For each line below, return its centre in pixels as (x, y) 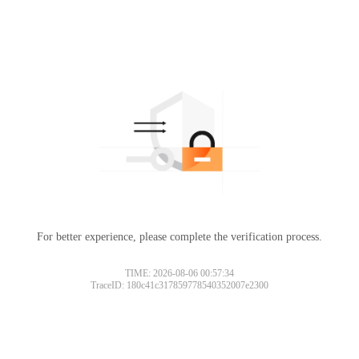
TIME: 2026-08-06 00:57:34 (179, 273)
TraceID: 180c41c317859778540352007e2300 (179, 285)
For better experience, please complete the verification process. (179, 236)
